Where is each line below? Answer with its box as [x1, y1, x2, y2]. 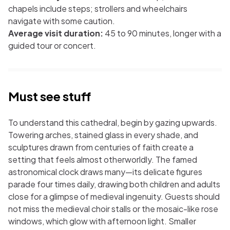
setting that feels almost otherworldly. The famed [8, 154, 197, 165]
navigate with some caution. [8, 15, 115, 26]
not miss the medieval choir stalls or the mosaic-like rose [8, 203, 218, 214]
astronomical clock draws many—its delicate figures [8, 166, 202, 177]
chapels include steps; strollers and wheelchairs [8, 3, 187, 14]
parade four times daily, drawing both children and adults [8, 179, 220, 189]
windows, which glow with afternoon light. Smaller [8, 216, 196, 226]
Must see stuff [8, 88, 91, 104]
